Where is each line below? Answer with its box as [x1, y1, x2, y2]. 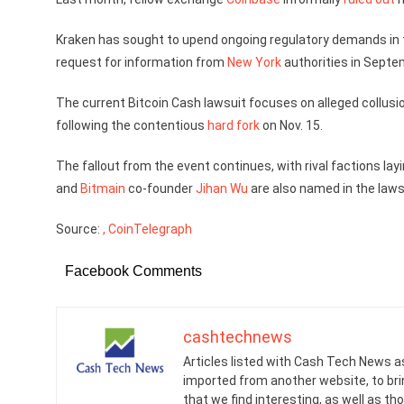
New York [227, 55, 281, 69]
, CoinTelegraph [103, 222, 192, 236]
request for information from [56, 55, 227, 69]
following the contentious [56, 118, 207, 133]
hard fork [207, 118, 260, 133]
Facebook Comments [65, 263, 202, 279]
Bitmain [80, 181, 125, 196]
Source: [56, 222, 103, 236]
